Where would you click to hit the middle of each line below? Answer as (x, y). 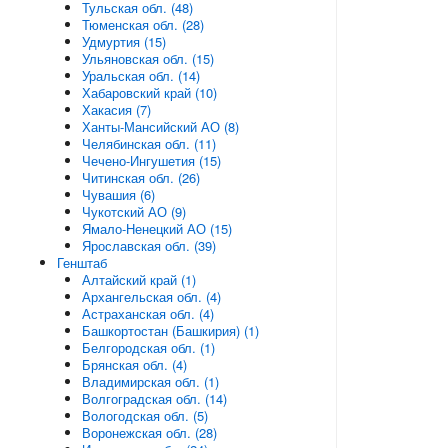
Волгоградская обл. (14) (154, 398)
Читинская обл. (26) (140, 177)
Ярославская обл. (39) (148, 245)
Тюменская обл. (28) (142, 24)
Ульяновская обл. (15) (147, 58)
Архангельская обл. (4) (151, 296)
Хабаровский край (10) (149, 92)
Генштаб (81, 262)
